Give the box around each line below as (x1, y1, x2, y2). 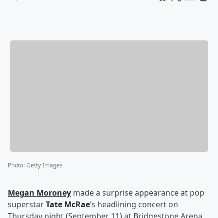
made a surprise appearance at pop (71, 187, 204, 199)
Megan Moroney (8, 187, 71, 199)
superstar (8, 199, 46, 210)
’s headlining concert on (90, 199, 178, 210)
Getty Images (26, 161, 63, 170)
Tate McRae (46, 199, 90, 210)
